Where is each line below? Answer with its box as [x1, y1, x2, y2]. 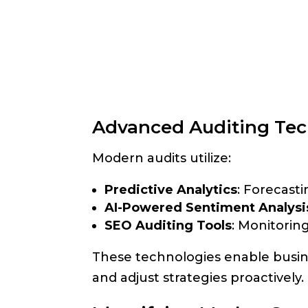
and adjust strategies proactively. [92, 270, 305, 285]
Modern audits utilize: [92, 151, 232, 166]
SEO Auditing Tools [104, 218, 232, 233]
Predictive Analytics [104, 182, 238, 197]
